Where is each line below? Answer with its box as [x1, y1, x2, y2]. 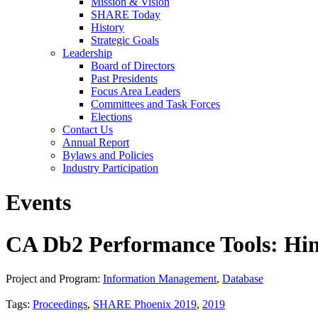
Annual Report [62, 136, 129, 148]
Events [6, 190, 71, 216]
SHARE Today [91, 9, 160, 21]
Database [222, 273, 263, 285]
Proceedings [33, 298, 87, 311]
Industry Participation [62, 162, 158, 174]
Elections [91, 111, 132, 123]
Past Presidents [91, 72, 158, 84]
